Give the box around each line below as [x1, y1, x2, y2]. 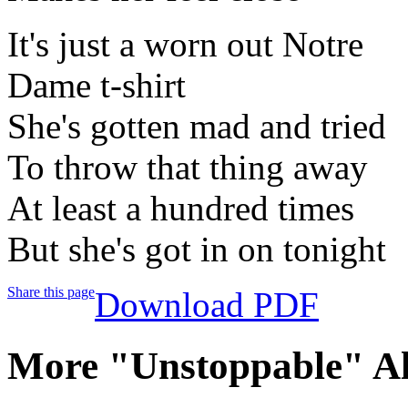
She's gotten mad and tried [7, 106, 386, 146]
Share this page [7, 283, 95, 300]
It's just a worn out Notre [7, 24, 363, 64]
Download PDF [95, 284, 319, 324]
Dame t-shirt [7, 65, 186, 105]
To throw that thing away [7, 147, 368, 187]
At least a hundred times [7, 188, 354, 228]
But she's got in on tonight [7, 229, 386, 269]
